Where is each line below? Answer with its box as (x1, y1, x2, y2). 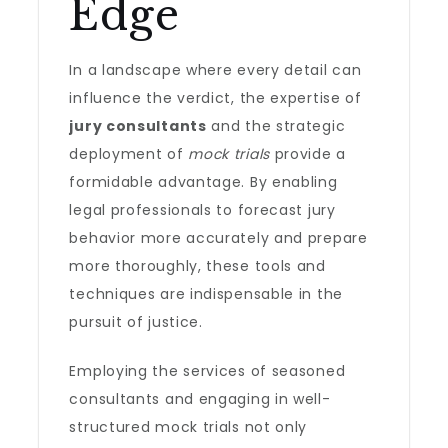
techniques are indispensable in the (69, 284, 343, 304)
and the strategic (206, 116, 346, 136)
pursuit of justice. (69, 312, 203, 332)
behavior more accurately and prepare (69, 228, 368, 248)
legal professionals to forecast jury (69, 200, 336, 220)
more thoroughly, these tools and (69, 256, 326, 276)
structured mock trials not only (69, 417, 308, 437)
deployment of (69, 144, 189, 164)
